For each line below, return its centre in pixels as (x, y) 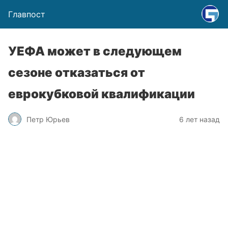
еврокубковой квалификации (102, 94)
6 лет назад (199, 119)
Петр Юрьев (48, 119)
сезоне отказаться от (77, 73)
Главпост (27, 14)
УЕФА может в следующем (95, 51)
